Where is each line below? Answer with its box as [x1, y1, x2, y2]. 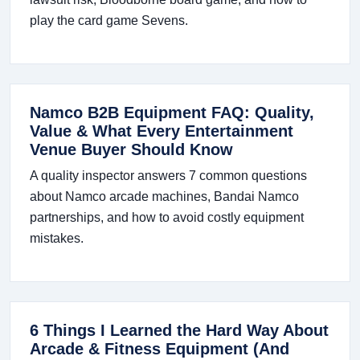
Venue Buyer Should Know [30, 141, 233, 159]
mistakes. [30, 231, 84, 246]
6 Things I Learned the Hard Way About [30, 321, 329, 340]
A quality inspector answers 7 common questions [30, 169, 307, 183]
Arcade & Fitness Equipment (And [30, 340, 289, 358]
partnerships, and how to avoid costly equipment [30, 211, 304, 225]
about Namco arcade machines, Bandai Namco [30, 190, 299, 204]
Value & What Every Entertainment [30, 122, 293, 141]
